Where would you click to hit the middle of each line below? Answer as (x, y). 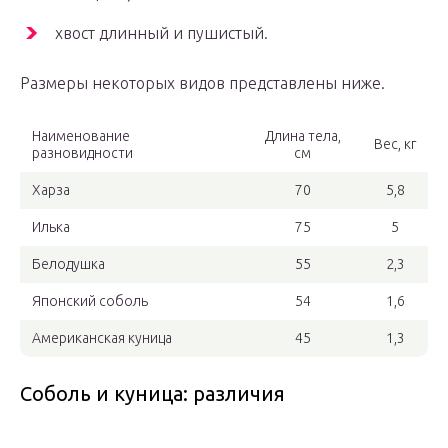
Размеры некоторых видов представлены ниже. (202, 83)
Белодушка (68, 264)
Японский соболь (90, 301)
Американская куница (102, 338)
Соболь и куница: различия (152, 394)
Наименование (81, 136)
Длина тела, (302, 136)
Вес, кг (395, 144)
